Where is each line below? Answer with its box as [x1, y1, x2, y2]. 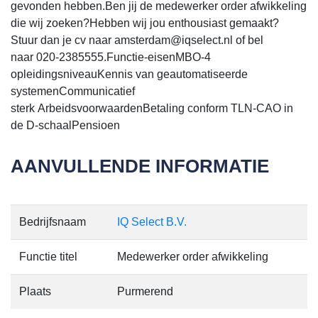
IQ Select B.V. [117, 215, 187, 228]
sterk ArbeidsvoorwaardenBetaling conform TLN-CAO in [11, 102, 293, 114]
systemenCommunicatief [11, 84, 135, 97]
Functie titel [19, 250, 77, 263]
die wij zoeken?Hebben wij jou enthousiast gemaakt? [11, 16, 279, 29]
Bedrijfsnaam [19, 215, 86, 228]
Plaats [19, 285, 51, 297]
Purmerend [117, 285, 173, 297]
